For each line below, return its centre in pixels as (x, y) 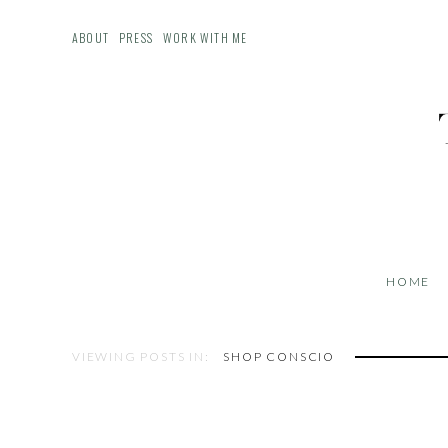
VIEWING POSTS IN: (143, 356)
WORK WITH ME (205, 37)
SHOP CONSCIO (279, 356)
